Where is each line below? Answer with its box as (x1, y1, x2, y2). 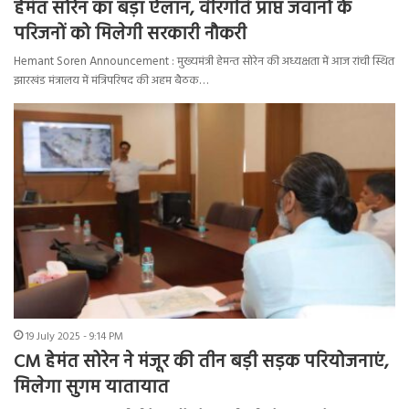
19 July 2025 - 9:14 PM (26, 327, 123, 346)
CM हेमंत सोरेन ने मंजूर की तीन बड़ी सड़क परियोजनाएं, (14, 347, 389, 377)
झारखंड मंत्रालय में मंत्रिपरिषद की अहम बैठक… (14, 70, 208, 90)
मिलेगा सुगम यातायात (14, 372, 169, 403)
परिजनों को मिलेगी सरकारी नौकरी (14, 19, 246, 49)
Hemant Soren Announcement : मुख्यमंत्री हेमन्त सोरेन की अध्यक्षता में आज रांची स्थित (14, 51, 394, 71)
